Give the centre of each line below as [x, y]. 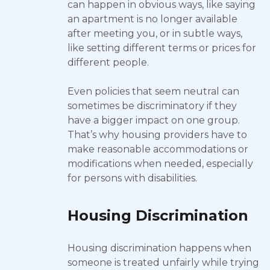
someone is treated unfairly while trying [163, 262]
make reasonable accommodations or [158, 149]
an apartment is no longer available [152, 19]
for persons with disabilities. [132, 178]
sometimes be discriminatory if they [152, 106]
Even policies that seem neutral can [153, 91]
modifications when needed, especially [160, 164]
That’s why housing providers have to [157, 135]
